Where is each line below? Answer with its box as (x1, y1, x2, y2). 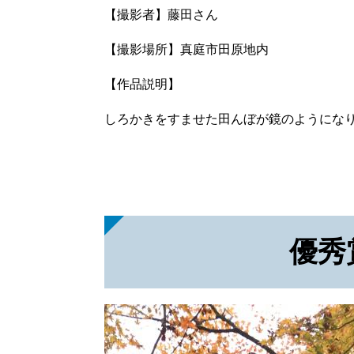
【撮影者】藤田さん (104, 8, 218, 22)
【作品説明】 (104, 77, 180, 92)
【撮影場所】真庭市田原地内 (104, 43, 269, 57)
